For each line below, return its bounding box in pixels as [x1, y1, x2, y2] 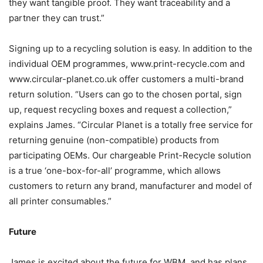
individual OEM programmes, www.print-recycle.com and [9, 58, 245, 70]
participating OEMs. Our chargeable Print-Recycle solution [9, 150, 251, 161]
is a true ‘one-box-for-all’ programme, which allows [9, 165, 221, 177]
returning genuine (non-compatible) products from [9, 134, 219, 146]
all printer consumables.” [9, 195, 112, 207]
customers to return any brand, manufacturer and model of [9, 180, 252, 192]
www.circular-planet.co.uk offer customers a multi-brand [9, 73, 244, 85]
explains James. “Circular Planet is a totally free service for [9, 119, 253, 131]
